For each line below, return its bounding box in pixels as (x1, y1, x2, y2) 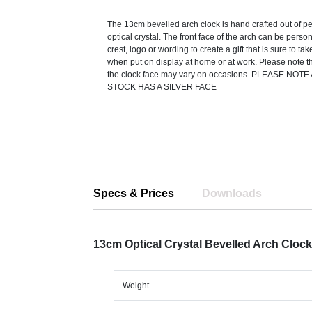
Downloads (202, 187, 263, 199)
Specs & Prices (93, 187, 175, 199)
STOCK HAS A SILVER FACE (107, 82, 217, 92)
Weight (123, 281, 150, 290)
